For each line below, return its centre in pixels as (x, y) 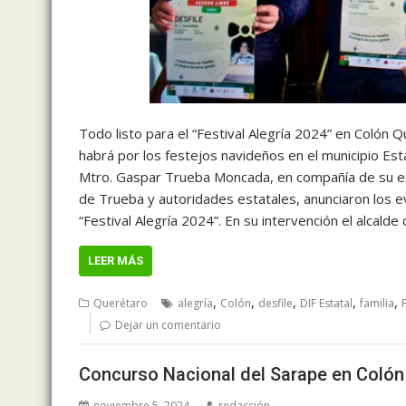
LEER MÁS (116, 260)
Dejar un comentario (168, 324)
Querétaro (121, 303)
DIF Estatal (326, 303)
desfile (275, 303)
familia (377, 303)
